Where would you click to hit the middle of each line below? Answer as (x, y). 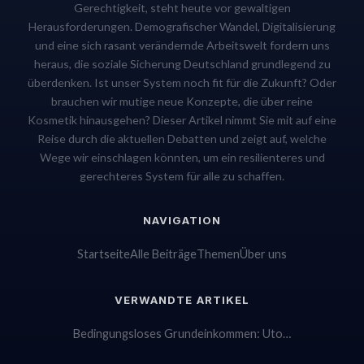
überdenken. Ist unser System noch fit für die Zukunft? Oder (182, 82)
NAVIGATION (182, 220)
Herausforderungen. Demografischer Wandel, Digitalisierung (182, 26)
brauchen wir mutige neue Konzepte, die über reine (182, 101)
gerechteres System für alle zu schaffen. (182, 176)
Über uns (263, 254)
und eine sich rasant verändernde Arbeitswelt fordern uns (182, 45)
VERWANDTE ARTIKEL (182, 300)
